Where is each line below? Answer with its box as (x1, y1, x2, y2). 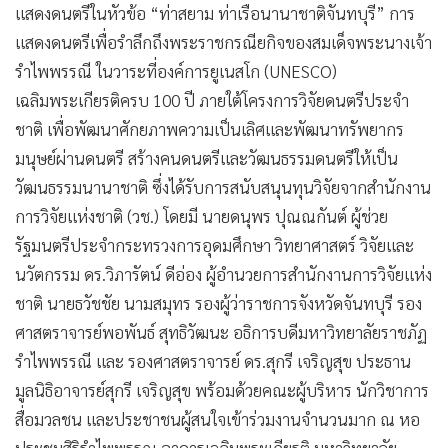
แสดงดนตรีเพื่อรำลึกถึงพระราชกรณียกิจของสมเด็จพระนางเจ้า (15, 30, 432, 53)
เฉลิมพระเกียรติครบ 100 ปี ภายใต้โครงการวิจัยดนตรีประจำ (15, 88, 409, 111)
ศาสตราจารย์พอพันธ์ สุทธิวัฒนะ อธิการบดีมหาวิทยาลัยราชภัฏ (15, 320, 427, 343)
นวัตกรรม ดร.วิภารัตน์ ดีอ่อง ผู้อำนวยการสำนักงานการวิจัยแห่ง (15, 262, 432, 285)
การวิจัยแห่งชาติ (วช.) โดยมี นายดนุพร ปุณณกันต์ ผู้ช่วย (15, 204, 388, 227)
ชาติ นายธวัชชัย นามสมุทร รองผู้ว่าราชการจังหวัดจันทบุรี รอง (15, 291, 422, 314)
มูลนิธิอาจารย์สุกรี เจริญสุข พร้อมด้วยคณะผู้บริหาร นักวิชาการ (15, 378, 429, 401)
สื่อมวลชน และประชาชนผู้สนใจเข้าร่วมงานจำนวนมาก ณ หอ (15, 407, 420, 430)
